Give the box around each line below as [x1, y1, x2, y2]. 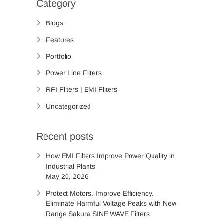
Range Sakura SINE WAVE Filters [46, 210, 150, 218]
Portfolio [46, 52, 71, 60]
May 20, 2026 [46, 173, 88, 180]
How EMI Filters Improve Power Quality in [46, 152, 175, 160]
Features [46, 36, 74, 44]
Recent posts [36, 131, 93, 142]
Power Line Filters [46, 69, 102, 77]
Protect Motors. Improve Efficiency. [46, 189, 153, 197]
